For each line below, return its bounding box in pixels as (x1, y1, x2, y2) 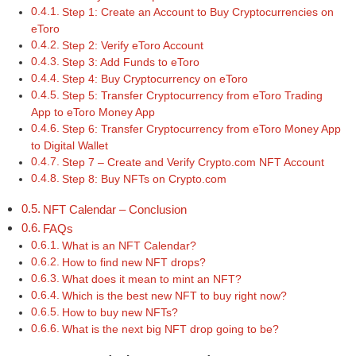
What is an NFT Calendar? (61, 240, 196, 253)
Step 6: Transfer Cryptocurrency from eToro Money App (61, 123, 341, 136)
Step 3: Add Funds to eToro (61, 56, 199, 69)
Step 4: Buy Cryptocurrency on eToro (61, 73, 248, 86)
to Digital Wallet (31, 140, 108, 153)
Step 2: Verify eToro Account (61, 40, 203, 52)
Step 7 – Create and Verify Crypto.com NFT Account (61, 157, 324, 169)
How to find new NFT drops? (61, 257, 206, 269)
